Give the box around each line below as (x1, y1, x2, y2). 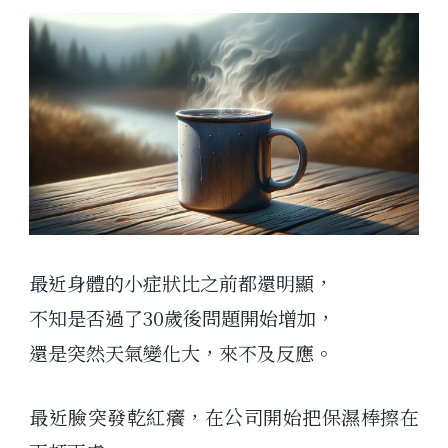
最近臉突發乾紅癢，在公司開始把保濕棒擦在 (29, 402, 419, 430)
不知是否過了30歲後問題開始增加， (29, 303, 336, 331)
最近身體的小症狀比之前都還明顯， (29, 268, 334, 296)
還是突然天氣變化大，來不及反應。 (29, 338, 334, 366)
